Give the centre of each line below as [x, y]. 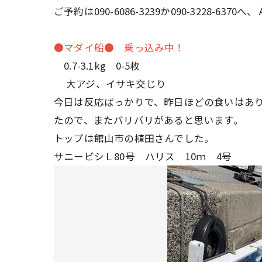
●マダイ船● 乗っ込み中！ [119, 47]
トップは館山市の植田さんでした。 [134, 138]
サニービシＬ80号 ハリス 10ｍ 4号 [143, 156]
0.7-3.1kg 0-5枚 [97, 65]
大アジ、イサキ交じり [110, 84]
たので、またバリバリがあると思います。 [149, 120]
